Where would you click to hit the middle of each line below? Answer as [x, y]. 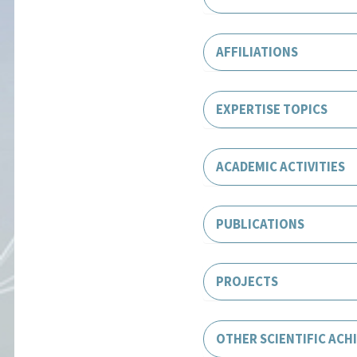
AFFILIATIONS [257, 51]
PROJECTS [247, 281]
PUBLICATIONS [261, 224]
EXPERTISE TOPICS [272, 109]
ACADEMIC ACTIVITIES [281, 166]
